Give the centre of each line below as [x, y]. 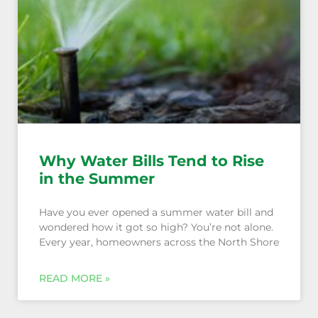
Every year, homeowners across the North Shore [159, 242]
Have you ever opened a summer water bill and [156, 213]
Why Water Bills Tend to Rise [152, 161]
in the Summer [97, 179]
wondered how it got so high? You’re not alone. [156, 227]
